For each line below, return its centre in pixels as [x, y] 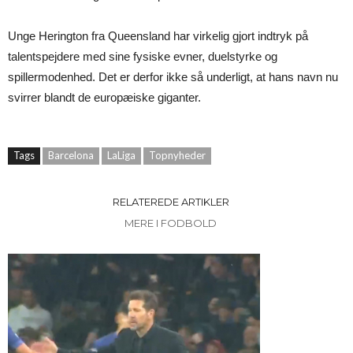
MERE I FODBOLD [171, 223]
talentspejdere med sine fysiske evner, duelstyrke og [143, 56]
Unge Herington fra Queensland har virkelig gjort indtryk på [158, 36]
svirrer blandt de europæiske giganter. [104, 97]
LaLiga [121, 155]
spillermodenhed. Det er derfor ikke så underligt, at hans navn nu [173, 77]
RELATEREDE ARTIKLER [171, 202]
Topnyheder [177, 155]
